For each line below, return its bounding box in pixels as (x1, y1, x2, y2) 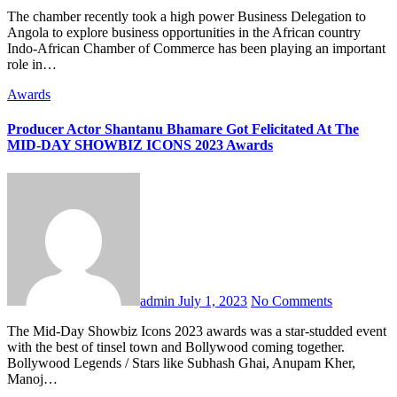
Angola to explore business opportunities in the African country (7, 24, 361, 40)
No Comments (251, 292, 332, 308)
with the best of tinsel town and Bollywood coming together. (7, 339, 345, 354)
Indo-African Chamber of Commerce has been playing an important (7, 40, 385, 56)
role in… (7, 56, 57, 72)
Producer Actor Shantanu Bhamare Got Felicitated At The (7, 121, 359, 137)
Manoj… (7, 370, 58, 386)
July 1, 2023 (178, 292, 247, 308)
